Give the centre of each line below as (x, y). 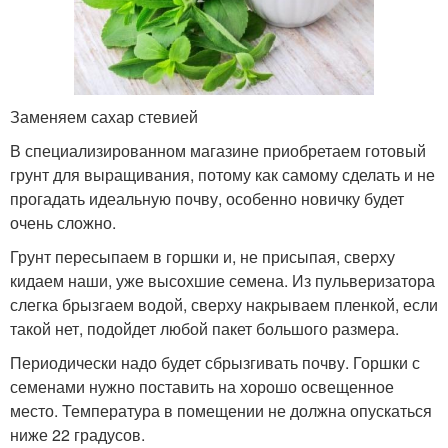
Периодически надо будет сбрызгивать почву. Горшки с (215, 362)
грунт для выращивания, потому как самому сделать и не (222, 174)
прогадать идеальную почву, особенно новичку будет (207, 198)
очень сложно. (63, 222)
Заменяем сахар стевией (104, 116)
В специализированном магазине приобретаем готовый (218, 150)
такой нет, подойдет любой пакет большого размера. (204, 328)
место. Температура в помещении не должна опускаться (221, 410)
